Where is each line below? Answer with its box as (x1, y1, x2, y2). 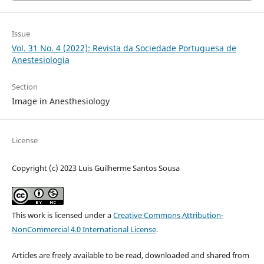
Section (11, 81, 38, 92)
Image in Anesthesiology (11, 95, 110, 107)
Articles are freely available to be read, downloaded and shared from (11, 250, 249, 261)
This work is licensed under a (11, 210, 113, 221)
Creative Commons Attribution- (113, 210, 223, 221)
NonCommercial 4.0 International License (11, 224, 156, 235)
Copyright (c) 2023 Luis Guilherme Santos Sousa (11, 163, 180, 173)
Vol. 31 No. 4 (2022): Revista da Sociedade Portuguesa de (11, 42, 236, 54)
